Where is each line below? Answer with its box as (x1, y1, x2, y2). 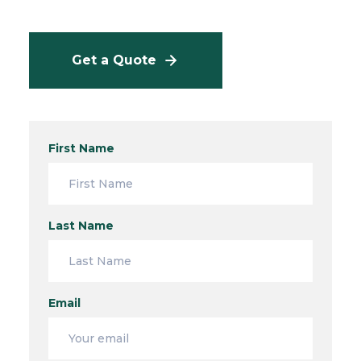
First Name (48, 140, 114, 156)
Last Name (48, 218, 114, 233)
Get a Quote (72, 52, 157, 68)
